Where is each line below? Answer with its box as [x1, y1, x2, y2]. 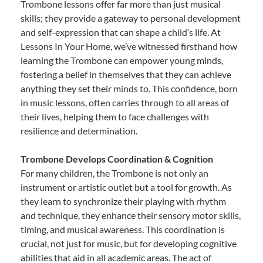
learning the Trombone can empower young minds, [21, 54, 223, 66]
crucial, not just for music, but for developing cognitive [21, 237, 237, 249]
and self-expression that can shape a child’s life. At [21, 26, 221, 38]
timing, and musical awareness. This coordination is [21, 223, 225, 235]
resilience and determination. [21, 124, 137, 136]
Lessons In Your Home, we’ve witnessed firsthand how [21, 40, 237, 52]
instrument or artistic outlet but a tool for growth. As [21, 181, 232, 193]
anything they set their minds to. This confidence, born [21, 82, 238, 94]
